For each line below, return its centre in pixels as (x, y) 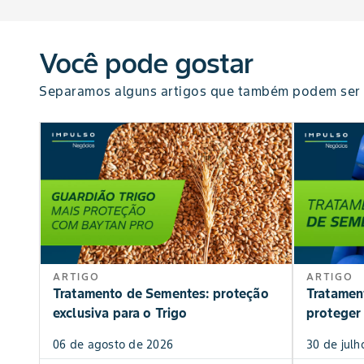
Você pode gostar (146, 63)
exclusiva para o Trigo (120, 313)
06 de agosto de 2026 (113, 345)
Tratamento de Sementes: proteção (161, 294)
